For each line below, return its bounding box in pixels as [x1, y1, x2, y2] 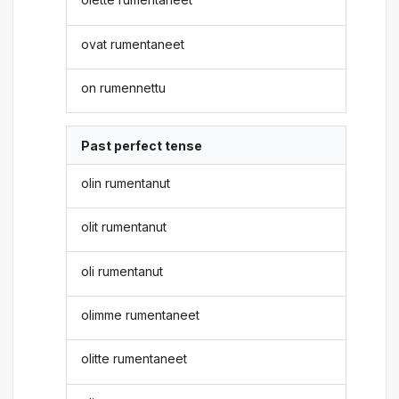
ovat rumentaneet [81, 36, 185, 52]
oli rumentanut [81, 263, 164, 279]
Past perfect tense [81, 137, 203, 153]
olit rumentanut [81, 219, 167, 235]
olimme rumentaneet [81, 307, 200, 322]
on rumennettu [81, 80, 167, 96]
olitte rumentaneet [81, 351, 188, 367]
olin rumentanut [81, 175, 171, 191]
